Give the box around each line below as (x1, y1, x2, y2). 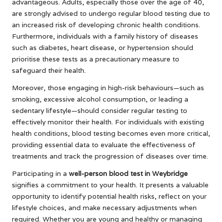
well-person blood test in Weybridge (69, 169, 188, 178)
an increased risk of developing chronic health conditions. (12, 20, 200, 30)
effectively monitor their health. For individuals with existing (12, 117, 204, 127)
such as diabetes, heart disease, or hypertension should (12, 43, 193, 53)
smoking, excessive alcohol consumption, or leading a (12, 95, 188, 104)
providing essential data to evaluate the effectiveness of (12, 140, 196, 150)
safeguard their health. (12, 66, 86, 75)
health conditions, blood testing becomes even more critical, (12, 129, 210, 138)
